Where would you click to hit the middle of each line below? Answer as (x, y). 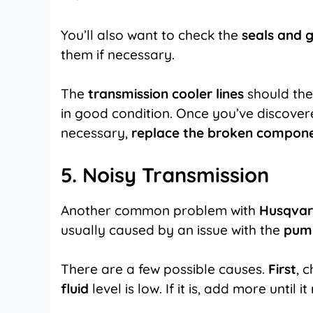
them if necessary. (119, 54)
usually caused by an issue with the (172, 230)
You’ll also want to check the (151, 35)
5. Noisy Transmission (168, 174)
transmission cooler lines (168, 94)
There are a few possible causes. (165, 269)
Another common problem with (160, 210)
